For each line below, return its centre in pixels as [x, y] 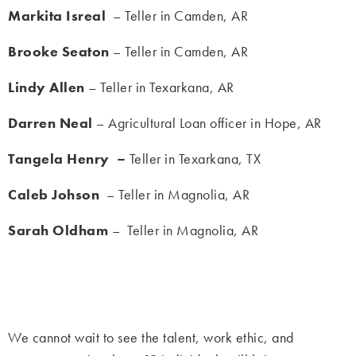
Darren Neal [50, 123]
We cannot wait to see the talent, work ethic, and [151, 338]
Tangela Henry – [69, 159]
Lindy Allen [46, 87]
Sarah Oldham [60, 230]
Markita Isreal [59, 16]
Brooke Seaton [60, 52]
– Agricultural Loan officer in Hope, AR [207, 123]
